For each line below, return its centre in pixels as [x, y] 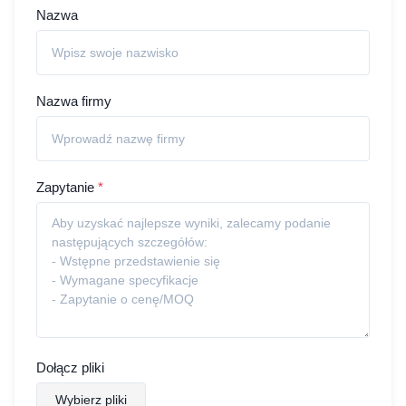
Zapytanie [65, 187]
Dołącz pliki [70, 367]
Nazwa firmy [74, 101]
